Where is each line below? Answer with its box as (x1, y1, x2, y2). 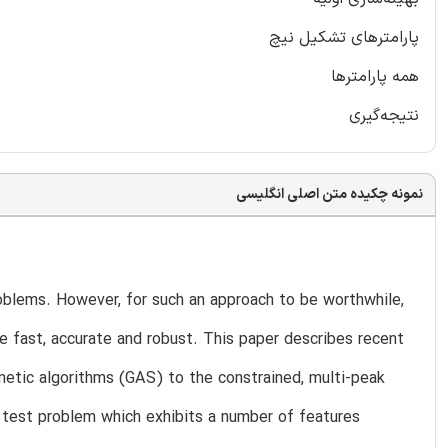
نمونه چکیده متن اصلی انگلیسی (236, 183, 423, 205)
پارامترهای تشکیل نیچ (269, 25, 419, 50)
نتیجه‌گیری (349, 103, 419, 128)
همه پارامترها (331, 64, 419, 89)
